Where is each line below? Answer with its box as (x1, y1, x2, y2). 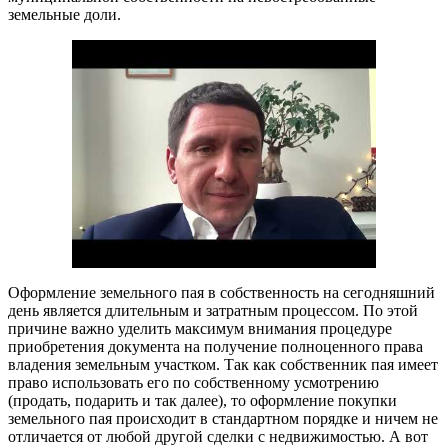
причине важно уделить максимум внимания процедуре (8, 319, 392, 337)
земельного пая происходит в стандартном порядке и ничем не (8, 409, 438, 427)
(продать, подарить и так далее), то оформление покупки (8, 391, 397, 409)
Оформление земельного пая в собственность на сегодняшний (8, 283, 435, 301)
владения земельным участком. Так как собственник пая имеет (8, 355, 438, 373)
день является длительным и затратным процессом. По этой (8, 301, 418, 319)
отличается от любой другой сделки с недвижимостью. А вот (8, 427, 428, 445)
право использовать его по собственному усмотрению (8, 373, 379, 391)
